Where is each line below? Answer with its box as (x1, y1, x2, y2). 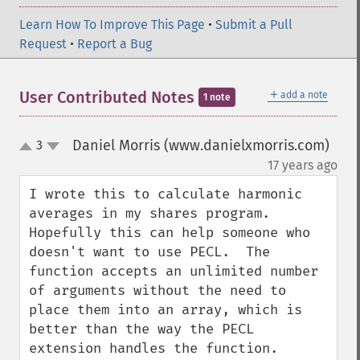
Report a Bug (77, 36, 152, 51)
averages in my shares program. (29, 205, 270, 222)
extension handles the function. (29, 340, 278, 357)
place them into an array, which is (29, 301, 302, 318)
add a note (280, 89, 328, 100)
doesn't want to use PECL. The (29, 243, 270, 260)
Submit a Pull (215, 17, 292, 32)
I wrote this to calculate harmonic (29, 186, 302, 202)
